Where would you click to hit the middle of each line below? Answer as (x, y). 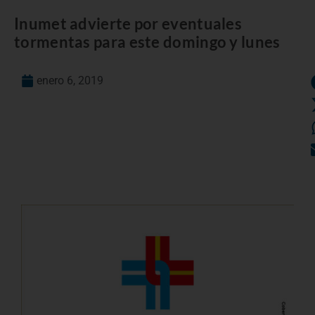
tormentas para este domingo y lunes (147, 41)
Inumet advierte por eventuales (128, 23)
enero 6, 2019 (70, 80)
